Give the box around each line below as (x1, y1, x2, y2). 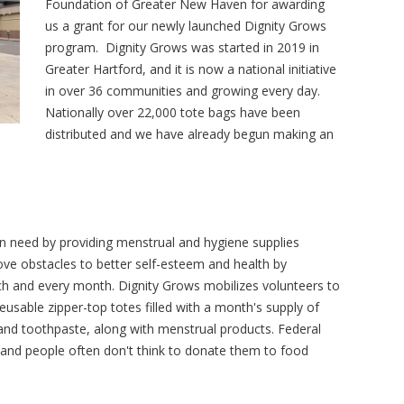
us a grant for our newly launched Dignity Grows (45, 16, 326, 34)
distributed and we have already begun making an (45, 124, 334, 142)
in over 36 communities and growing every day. (45, 81, 320, 99)
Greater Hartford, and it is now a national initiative (45, 60, 336, 78)
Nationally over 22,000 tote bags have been (45, 103, 300, 121)
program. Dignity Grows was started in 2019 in (45, 38, 319, 56)
